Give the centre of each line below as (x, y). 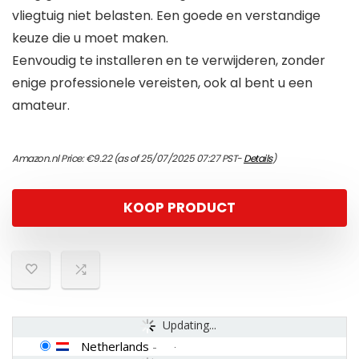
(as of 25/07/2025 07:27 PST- (177, 159)
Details (258, 159)
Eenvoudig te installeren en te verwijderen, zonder (169, 61)
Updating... (190, 325)
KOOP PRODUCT (179, 208)
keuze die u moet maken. (90, 38)
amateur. (41, 106)
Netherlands (115, 347)
